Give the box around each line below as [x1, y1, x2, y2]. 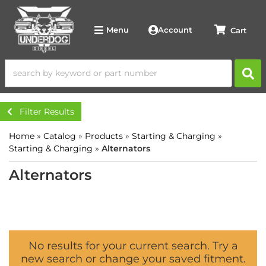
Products [85, 131, 123, 141]
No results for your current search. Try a [28, 239, 238, 252]
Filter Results [20, 106, 74, 117]
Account [158, 24, 193, 34]
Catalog [43, 131, 76, 141]
